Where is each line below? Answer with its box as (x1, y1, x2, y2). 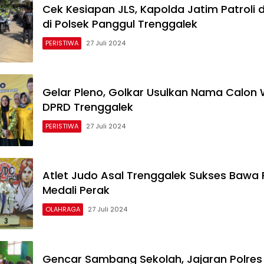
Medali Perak (42, 183, 110, 198)
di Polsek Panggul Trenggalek (42, 16, 197, 31)
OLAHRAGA (45, 204, 80, 214)
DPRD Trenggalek (42, 99, 133, 114)
